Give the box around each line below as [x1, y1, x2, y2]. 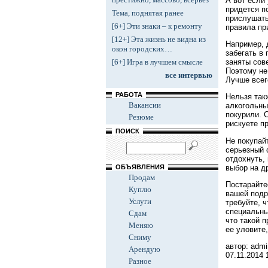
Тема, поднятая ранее [112, 8, 184, 17]
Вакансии [129, 100, 161, 109]
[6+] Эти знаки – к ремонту [112, 22, 202, 31]
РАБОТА [112, 91, 146, 98]
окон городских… [112, 44, 172, 53]
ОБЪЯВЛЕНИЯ [112, 163, 168, 170]
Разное [129, 257, 151, 266]
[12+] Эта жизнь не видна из [112, 35, 206, 44]
